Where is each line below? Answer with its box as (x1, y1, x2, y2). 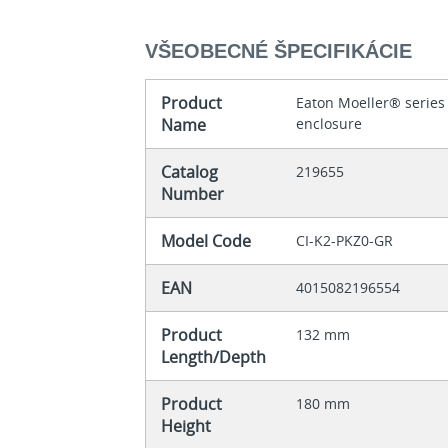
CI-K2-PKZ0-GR (296, 231, 394, 251)
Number (161, 183, 225, 206)
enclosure (296, 114, 363, 134)
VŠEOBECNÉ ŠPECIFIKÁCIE (145, 40, 413, 63)
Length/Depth (161, 346, 267, 369)
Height (161, 415, 212, 438)
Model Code (161, 230, 252, 253)
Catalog (161, 161, 219, 184)
